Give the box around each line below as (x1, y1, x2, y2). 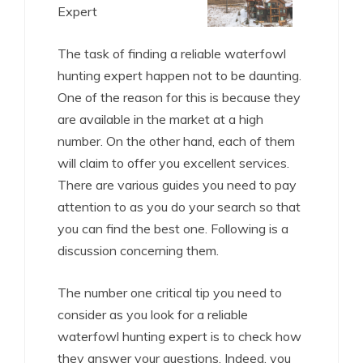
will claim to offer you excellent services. (58, 155, 289, 172)
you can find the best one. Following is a (58, 220, 288, 237)
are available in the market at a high (58, 111, 263, 128)
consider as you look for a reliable (58, 306, 248, 323)
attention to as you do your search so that (58, 199, 301, 216)
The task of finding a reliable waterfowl (58, 45, 286, 62)
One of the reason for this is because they (58, 89, 301, 106)
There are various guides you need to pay (58, 177, 297, 194)
